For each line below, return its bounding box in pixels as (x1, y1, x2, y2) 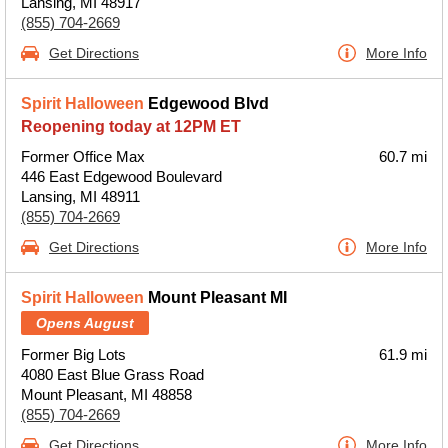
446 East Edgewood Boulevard (21, 168, 222, 185)
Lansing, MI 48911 (21, 188, 140, 205)
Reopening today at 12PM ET (21, 118, 241, 135)
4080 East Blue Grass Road (21, 366, 204, 383)
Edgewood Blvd (144, 95, 269, 112)
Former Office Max (21, 148, 145, 165)
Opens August (36, 315, 134, 331)
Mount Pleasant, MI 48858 (21, 386, 192, 403)
